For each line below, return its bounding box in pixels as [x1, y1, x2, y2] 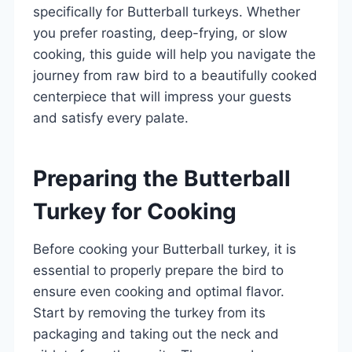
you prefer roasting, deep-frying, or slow [33, 24, 288, 41]
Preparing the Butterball [33, 164, 291, 192]
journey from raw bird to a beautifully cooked [33, 67, 317, 83]
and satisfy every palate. [33, 109, 189, 126]
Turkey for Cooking [33, 197, 236, 225]
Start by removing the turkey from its [33, 304, 266, 321]
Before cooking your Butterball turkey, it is [33, 240, 296, 257]
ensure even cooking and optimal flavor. [33, 283, 284, 299]
